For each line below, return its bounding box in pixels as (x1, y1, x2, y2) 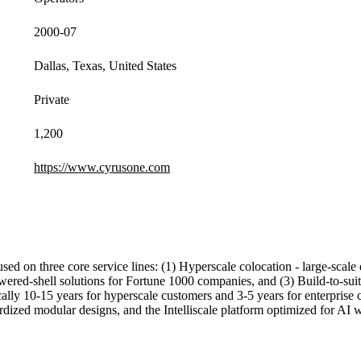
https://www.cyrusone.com (34, 160, 170, 175)
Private (34, 93, 69, 107)
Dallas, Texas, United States (34, 59, 176, 73)
